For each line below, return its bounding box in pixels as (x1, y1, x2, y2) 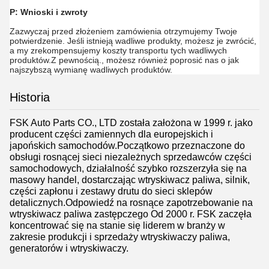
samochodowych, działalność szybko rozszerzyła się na (10, 163, 247, 174)
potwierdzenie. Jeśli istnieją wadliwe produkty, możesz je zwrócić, (10, 36, 256, 46)
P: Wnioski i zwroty (10, 7, 88, 17)
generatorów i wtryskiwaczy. (10, 243, 128, 253)
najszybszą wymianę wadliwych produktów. (10, 65, 172, 74)
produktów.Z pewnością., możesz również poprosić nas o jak (10, 55, 239, 65)
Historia (10, 91, 50, 104)
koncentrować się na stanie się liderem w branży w (10, 220, 225, 231)
